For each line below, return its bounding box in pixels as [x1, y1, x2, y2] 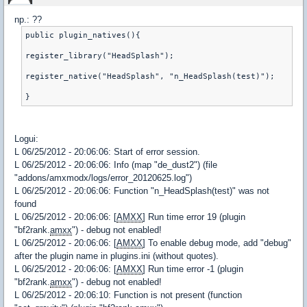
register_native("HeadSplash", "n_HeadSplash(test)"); [25, 71, 275, 81]
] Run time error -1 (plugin [143, 263, 243, 274]
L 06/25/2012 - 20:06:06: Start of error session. [14, 146, 200, 157]
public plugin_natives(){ [25, 30, 140, 40]
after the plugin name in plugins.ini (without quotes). [14, 250, 219, 261]
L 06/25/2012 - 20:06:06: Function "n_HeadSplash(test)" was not [14, 185, 269, 196]
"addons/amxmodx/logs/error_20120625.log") [14, 172, 192, 183]
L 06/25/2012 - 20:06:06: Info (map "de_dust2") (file [14, 159, 217, 170]
